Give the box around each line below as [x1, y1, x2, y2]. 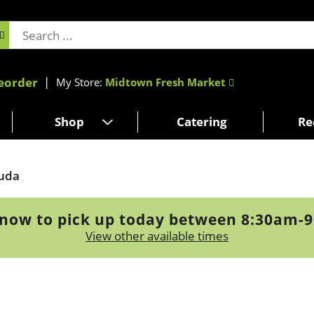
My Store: [56, 74, 105, 89]
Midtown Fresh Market [105, 74, 226, 89]
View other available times [86, 227, 228, 244]
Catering [177, 113, 227, 130]
